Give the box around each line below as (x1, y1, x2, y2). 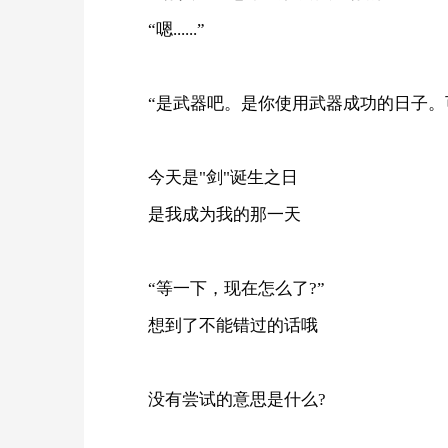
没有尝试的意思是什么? (148, 389, 326, 409)
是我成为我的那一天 (148, 204, 301, 224)
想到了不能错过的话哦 (148, 315, 318, 335)
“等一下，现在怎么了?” (148, 278, 325, 298)
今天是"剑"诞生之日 (148, 167, 298, 187)
